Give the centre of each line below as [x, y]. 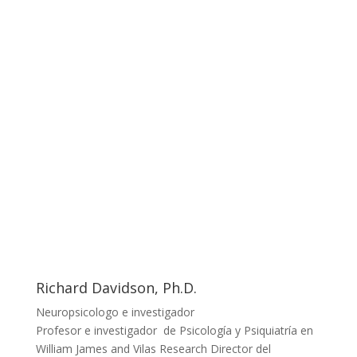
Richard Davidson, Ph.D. [116, 288]
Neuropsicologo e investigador [115, 312]
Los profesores [178, 114]
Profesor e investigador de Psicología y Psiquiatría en [174, 330]
